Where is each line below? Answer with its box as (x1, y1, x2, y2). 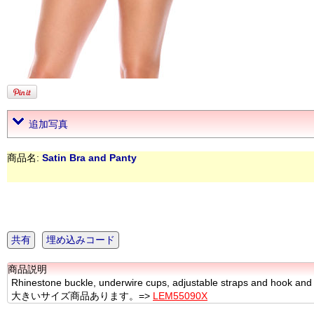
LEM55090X (153, 290, 207, 301)
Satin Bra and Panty (42, 152, 137, 163)
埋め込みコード (46, 234, 115, 245)
